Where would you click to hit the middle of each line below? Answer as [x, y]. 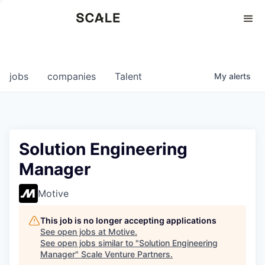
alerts [240, 76]
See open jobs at [74, 232]
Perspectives [36, 20]
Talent [128, 76]
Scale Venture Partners [126, 254]
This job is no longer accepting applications [128, 220]
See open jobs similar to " [90, 243]
